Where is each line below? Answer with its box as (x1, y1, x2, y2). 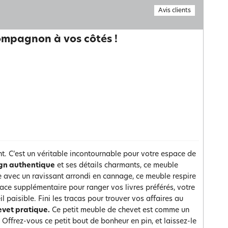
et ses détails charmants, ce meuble (55, 162, 178, 169)
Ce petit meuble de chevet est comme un (50, 207, 189, 214)
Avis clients (158, 8, 191, 14)
